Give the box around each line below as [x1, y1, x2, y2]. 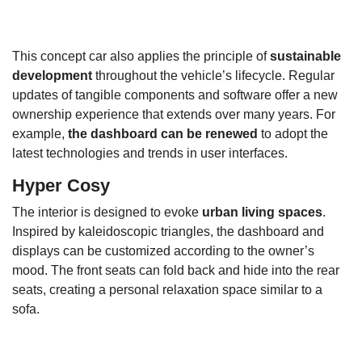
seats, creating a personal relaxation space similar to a [12, 283, 322, 297]
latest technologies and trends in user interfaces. [12, 146, 288, 161]
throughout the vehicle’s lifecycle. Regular [92, 69, 335, 83]
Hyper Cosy [12, 175, 110, 196]
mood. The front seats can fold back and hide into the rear [12, 263, 339, 278]
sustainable [270, 49, 341, 64]
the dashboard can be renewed [68, 127, 258, 141]
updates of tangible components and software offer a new [12, 88, 338, 103]
